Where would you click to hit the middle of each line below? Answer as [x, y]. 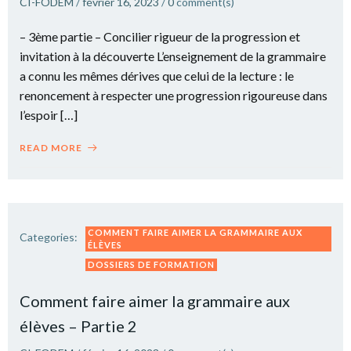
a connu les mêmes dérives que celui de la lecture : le [157, 75]
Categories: [49, 237]
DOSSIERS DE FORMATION [151, 264]
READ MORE [51, 147]
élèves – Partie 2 [78, 326]
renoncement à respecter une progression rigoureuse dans [174, 95]
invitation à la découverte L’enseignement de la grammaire [173, 56]
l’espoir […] [49, 114]
